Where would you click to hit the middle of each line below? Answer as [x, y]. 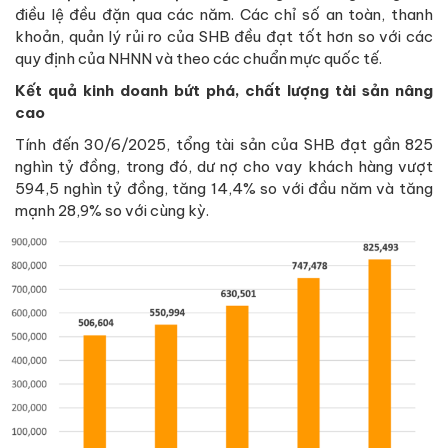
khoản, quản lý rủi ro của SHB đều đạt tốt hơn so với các [224, 37]
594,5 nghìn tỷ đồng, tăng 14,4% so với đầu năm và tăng [224, 189]
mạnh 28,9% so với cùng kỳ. [112, 211]
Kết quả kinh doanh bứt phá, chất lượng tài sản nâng [224, 91]
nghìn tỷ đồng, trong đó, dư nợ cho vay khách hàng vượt [224, 167]
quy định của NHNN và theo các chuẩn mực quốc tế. [198, 59]
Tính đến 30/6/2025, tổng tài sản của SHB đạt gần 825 [224, 145]
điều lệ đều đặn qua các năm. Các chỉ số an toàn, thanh [224, 15]
